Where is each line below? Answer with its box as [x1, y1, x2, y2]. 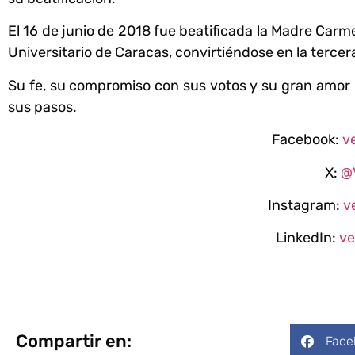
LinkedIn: [275, 229, 336, 247]
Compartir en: [16, 330, 132, 353]
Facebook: [272, 131, 343, 149]
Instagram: [267, 196, 343, 214]
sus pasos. [8, 97, 77, 116]
